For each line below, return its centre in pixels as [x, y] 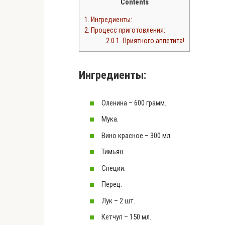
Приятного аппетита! [152, 41]
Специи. [114, 168]
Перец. [112, 185]
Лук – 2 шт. [118, 201]
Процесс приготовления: [127, 30]
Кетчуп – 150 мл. [126, 217]
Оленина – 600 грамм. [134, 103]
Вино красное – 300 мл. [137, 135]
